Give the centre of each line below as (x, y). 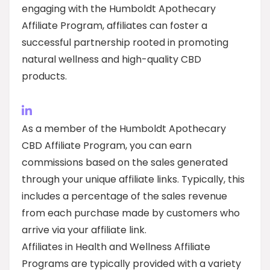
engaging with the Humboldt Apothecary (119, 9)
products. (44, 76)
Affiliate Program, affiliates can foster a (115, 26)
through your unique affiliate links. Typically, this (133, 179)
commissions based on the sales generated (125, 162)
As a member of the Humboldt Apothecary (124, 129)
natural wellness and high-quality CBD (111, 59)
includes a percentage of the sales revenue (124, 196)
